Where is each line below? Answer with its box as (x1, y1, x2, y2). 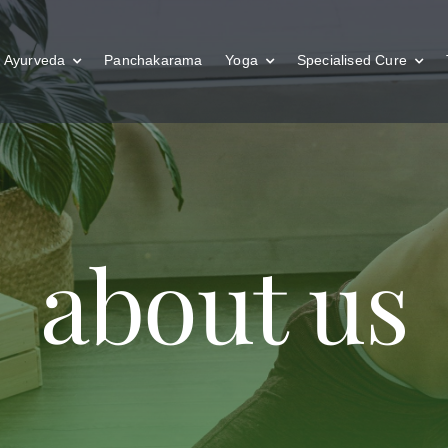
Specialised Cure (296, 52, 408, 68)
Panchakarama (104, 52, 203, 68)
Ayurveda (3, 52, 66, 68)
